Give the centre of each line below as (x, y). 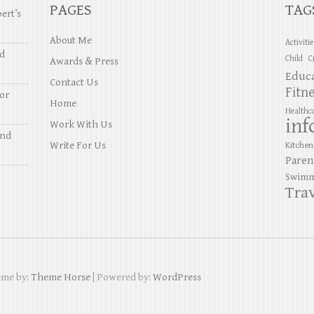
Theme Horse (61, 277)
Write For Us (77, 145)
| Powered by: (122, 277)
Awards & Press (84, 61)
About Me (70, 40)
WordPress (177, 277)
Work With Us (81, 124)
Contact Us (74, 82)
